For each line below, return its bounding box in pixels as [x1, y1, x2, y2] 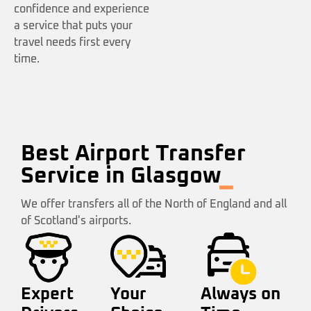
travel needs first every [14, 37, 131, 49]
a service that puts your [14, 20, 133, 32]
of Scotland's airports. [21, 215, 131, 227]
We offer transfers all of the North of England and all [21, 199, 287, 210]
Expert [21, 286, 74, 303]
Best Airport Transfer [21, 143, 246, 166]
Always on [200, 286, 280, 303]
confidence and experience [14, 3, 149, 15]
